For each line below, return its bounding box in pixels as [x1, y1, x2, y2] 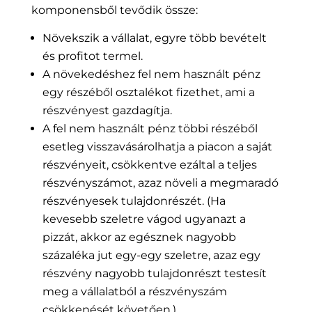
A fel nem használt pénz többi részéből [42, 122, 258, 136]
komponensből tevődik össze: [31, 3, 198, 17]
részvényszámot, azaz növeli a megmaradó [42, 176, 279, 190]
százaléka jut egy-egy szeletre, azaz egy [42, 249, 260, 263]
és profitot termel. [42, 49, 143, 63]
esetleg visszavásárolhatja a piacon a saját [42, 140, 272, 154]
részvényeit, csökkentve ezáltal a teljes [42, 158, 257, 172]
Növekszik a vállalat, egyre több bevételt [42, 31, 267, 45]
